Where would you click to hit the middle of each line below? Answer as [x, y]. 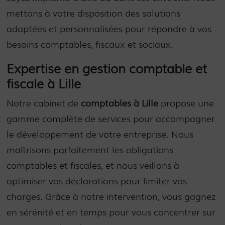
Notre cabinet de [44, 103]
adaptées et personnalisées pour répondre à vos [109, 28]
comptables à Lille [120, 103]
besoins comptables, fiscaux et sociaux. [90, 43]
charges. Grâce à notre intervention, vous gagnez [111, 196]
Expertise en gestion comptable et [107, 68]
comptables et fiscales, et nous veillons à [93, 165]
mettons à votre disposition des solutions [94, 12]
